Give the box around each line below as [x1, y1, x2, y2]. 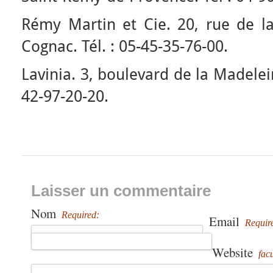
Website [212, 244, 256, 261]
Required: [62, 210, 99, 220]
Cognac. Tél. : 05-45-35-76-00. [21, 37, 228, 55]
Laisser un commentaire [31, 182, 211, 200]
